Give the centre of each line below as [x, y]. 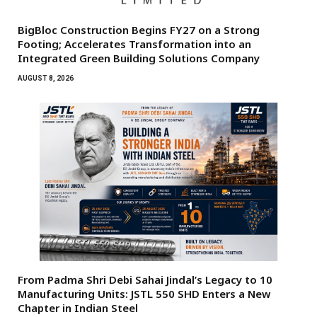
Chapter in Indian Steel [78, 307]
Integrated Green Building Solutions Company [139, 58]
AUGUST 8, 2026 [46, 78]
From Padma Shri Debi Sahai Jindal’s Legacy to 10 [145, 279]
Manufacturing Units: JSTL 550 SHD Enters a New [144, 293]
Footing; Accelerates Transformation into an [134, 44]
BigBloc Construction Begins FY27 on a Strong [139, 29]
